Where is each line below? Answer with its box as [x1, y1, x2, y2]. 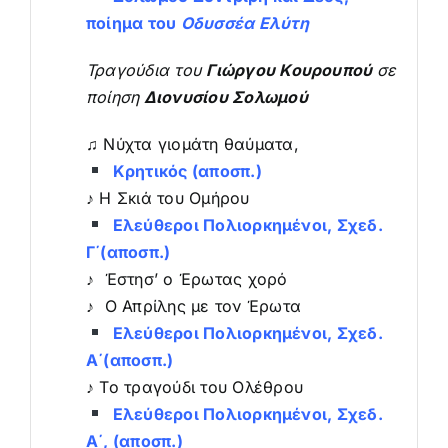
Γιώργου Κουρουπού [206, 59, 377, 80]
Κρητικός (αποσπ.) [104, 160, 262, 181]
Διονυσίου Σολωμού [139, 86, 308, 107]
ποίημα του [85, 12, 181, 33]
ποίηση [85, 86, 140, 107]
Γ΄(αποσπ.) [85, 241, 171, 262]
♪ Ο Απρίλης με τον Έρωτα [85, 295, 301, 316]
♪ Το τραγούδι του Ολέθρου [85, 376, 303, 397]
